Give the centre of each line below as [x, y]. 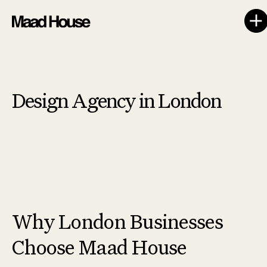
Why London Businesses [117, 223]
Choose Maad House [99, 249]
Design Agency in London [117, 102]
